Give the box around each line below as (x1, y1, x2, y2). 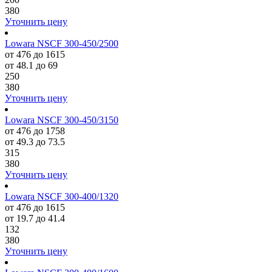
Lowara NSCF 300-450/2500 (5, 38, 118, 49)
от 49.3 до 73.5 (5, 137, 65, 147)
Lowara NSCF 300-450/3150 (5, 115, 118, 125)
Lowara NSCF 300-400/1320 (5, 191, 118, 202)
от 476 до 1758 (5, 126, 65, 136)
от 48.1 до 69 (5, 60, 58, 70)
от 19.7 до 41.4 (5, 213, 65, 223)
